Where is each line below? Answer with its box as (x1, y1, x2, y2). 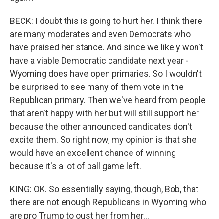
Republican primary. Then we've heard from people (10, 95, 206, 105)
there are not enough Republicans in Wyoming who (10, 197, 206, 207)
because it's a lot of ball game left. (10, 161, 141, 171)
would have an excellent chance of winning (10, 148, 176, 158)
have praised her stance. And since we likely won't (10, 42, 203, 52)
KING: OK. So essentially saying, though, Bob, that (10, 184, 198, 194)
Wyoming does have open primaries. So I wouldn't (10, 68, 202, 79)
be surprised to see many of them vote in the (10, 82, 184, 92)
